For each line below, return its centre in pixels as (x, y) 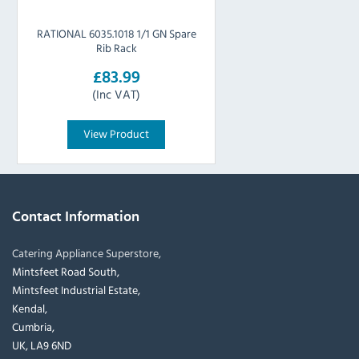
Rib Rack (116, 48)
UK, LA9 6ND (42, 345)
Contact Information (76, 217)
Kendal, (30, 309)
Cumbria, (33, 327)
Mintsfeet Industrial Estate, (76, 290)
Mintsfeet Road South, (66, 272)
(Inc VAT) (117, 94)
